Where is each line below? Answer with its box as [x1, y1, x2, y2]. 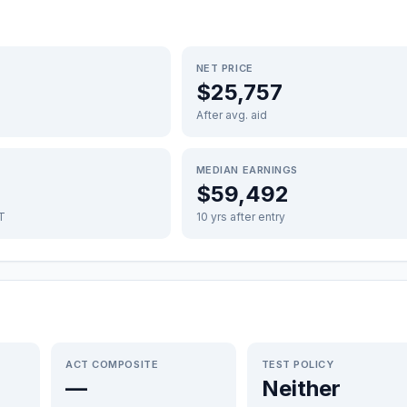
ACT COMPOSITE [65, 358, 159, 371]
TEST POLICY [261, 358, 334, 371]
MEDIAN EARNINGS [195, 164, 298, 176]
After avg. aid [195, 108, 267, 122]
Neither [261, 375, 341, 402]
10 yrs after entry [195, 210, 285, 223]
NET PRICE [195, 62, 253, 74]
